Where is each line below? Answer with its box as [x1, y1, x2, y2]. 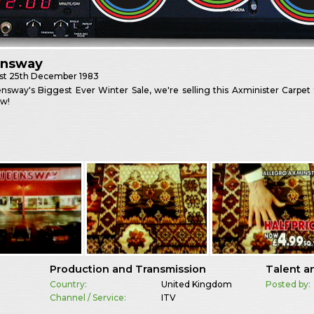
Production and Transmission [49, 262, 206, 275]
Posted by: [266, 278, 311, 289]
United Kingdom [161, 278, 232, 289]
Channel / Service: [49, 292, 126, 303]
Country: [49, 278, 87, 289]
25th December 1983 [9, 71, 100, 82]
